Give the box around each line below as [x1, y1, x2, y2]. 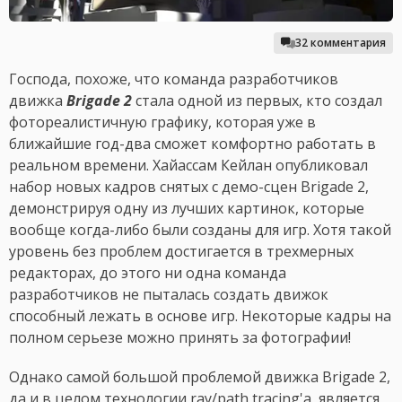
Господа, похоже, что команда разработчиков [9, 69, 338, 90]
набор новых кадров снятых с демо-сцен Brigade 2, [9, 177, 369, 197]
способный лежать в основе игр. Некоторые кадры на [9, 306, 391, 327]
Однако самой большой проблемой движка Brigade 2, [9, 367, 390, 388]
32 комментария [295, 35, 386, 51]
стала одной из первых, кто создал [132, 91, 382, 111]
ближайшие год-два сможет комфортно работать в [9, 134, 376, 154]
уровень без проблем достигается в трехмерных [9, 241, 354, 262]
